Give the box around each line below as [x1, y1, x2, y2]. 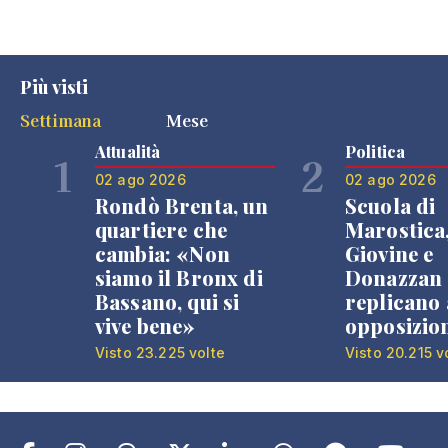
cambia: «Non [95, 240, 230, 267]
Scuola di [345, 192, 436, 219]
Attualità [95, 141, 161, 162]
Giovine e [345, 240, 434, 267]
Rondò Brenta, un [95, 192, 269, 219]
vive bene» [95, 312, 196, 339]
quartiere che [95, 216, 228, 243]
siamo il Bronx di [95, 264, 263, 291]
